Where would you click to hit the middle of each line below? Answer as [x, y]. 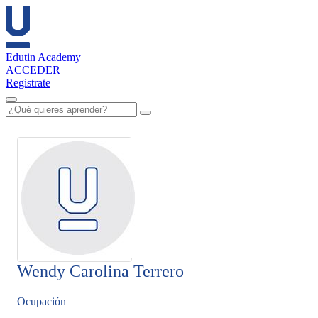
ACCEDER [33, 70]
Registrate [28, 83]
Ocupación [42, 301]
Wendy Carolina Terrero [100, 271]
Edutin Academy [43, 57]
